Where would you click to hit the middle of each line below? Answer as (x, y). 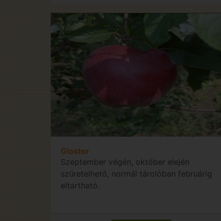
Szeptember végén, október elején (125, 162)
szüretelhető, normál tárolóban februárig (136, 173)
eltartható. (80, 185)
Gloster (75, 151)
